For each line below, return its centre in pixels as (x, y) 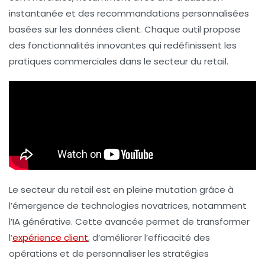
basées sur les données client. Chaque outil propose (125, 29)
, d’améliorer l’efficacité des (149, 237)
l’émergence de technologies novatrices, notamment (128, 205)
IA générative (42, 221)
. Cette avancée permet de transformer (160, 221)
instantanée (36, 13)
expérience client (50, 237)
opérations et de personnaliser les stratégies (109, 253)
